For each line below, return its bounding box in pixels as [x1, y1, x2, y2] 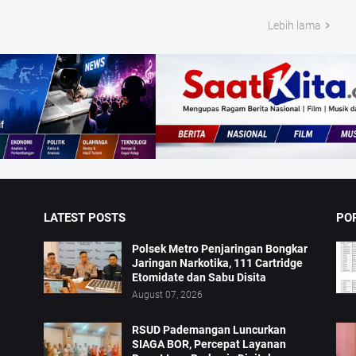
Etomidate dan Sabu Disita [132, 271, 267, 284]
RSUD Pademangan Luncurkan [132, 323, 287, 337]
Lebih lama [267, 18, 321, 32]
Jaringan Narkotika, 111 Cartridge [132, 257, 304, 270]
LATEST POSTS [44, 211, 126, 226]
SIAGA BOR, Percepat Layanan [132, 338, 287, 351]
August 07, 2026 [132, 289, 203, 301]
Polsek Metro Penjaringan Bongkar [132, 242, 308, 256]
